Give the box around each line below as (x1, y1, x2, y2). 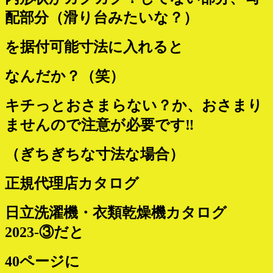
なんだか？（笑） (5, 68, 124, 85)
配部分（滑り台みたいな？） (5, 10, 198, 26)
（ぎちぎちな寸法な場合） (5, 146, 184, 163)
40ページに (5, 253, 80, 270)
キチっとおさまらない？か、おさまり (5, 97, 263, 114)
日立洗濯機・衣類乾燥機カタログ (5, 205, 241, 221)
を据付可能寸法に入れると (5, 39, 183, 55)
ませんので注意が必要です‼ (5, 117, 194, 133)
